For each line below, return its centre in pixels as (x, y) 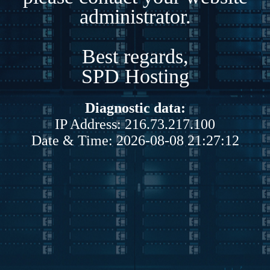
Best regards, (135, 56)
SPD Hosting (135, 76)
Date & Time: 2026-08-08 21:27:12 (135, 140)
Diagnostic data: (135, 108)
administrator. (135, 16)
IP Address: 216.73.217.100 (135, 124)
